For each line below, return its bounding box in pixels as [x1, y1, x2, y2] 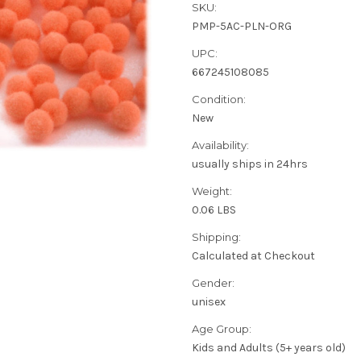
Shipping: [192, 230, 241, 244]
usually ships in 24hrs [192, 157, 308, 172]
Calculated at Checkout [192, 249, 315, 263]
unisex [192, 295, 226, 309]
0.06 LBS [192, 203, 236, 218]
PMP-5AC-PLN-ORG [192, 19, 292, 34]
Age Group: [192, 322, 251, 336]
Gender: [192, 276, 234, 290]
